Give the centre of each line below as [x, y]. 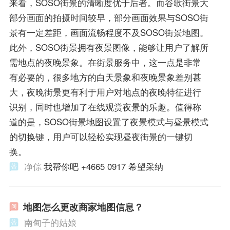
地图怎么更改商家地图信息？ [83, 207]
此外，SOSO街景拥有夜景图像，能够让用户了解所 [109, 47]
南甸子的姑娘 [50, 222]
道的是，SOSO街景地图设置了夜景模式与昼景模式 [109, 121]
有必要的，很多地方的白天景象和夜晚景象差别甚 [105, 77]
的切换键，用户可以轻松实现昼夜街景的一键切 [101, 136]
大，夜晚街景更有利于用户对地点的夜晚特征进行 [105, 92]
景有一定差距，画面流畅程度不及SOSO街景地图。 [109, 32]
